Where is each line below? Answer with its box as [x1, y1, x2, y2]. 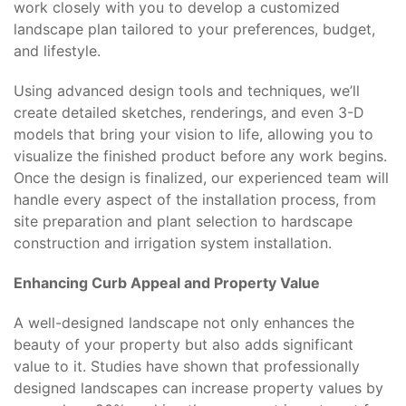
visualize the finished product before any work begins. [14, 147, 387, 165]
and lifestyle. [14, 42, 101, 60]
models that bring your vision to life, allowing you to [14, 125, 373, 143]
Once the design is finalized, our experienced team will [14, 169, 389, 187]
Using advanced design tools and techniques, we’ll [14, 82, 360, 100]
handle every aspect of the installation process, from [14, 190, 376, 208]
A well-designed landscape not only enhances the [14, 314, 354, 332]
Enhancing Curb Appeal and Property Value [14, 274, 320, 292]
